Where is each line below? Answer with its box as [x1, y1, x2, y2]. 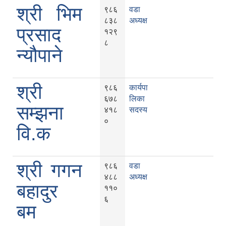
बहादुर [17, 181, 58, 202]
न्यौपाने [17, 45, 63, 67]
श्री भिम [17, 4, 82, 25]
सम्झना [17, 102, 64, 124]
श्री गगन [17, 160, 82, 182]
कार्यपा [129, 83, 148, 92]
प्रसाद [17, 24, 61, 46]
